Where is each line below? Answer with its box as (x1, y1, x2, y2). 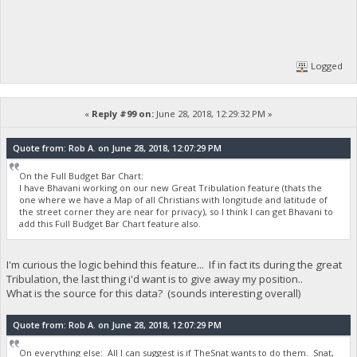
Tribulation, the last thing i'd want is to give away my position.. (6, 271, 303, 286)
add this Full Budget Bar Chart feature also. (19, 218, 202, 230)
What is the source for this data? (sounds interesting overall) (6, 285, 301, 300)
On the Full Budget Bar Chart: (19, 170, 144, 182)
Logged (308, 59, 343, 72)
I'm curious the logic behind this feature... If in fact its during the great (6, 257, 342, 272)
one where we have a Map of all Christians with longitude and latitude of (19, 194, 328, 206)
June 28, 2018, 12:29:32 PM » (154, 107, 273, 120)
